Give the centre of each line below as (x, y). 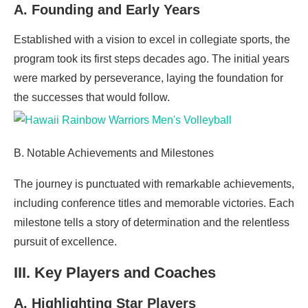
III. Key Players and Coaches (115, 272)
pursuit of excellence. (65, 241)
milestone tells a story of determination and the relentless (152, 222)
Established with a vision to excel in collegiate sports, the (152, 39)
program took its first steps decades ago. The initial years (152, 58)
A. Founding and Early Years (107, 9)
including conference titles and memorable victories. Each (154, 203)
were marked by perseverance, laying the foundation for (148, 78)
